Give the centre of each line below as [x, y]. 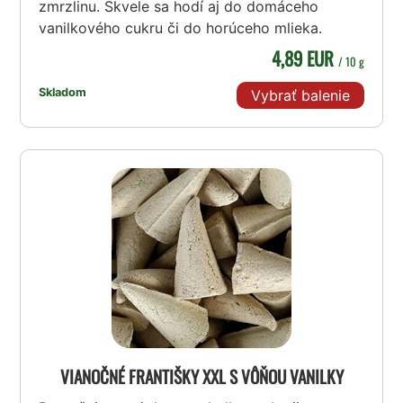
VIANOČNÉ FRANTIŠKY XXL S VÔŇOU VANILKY [201, 377]
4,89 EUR [304, 58]
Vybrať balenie [300, 96]
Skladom [63, 92]
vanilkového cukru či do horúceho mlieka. [181, 27]
